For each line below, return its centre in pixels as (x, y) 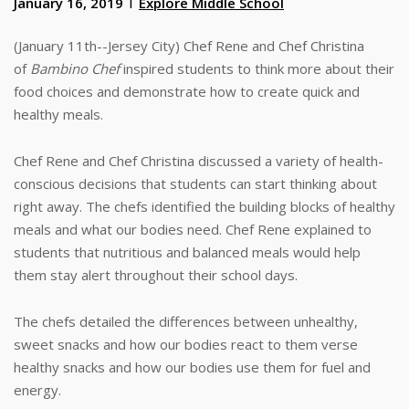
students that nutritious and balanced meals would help (187, 252)
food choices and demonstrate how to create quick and (187, 92)
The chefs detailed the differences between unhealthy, (186, 322)
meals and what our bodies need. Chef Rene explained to (193, 230)
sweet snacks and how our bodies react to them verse (186, 345)
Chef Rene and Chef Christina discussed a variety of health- (199, 161)
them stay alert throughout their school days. (156, 275)
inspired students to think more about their (259, 69)
